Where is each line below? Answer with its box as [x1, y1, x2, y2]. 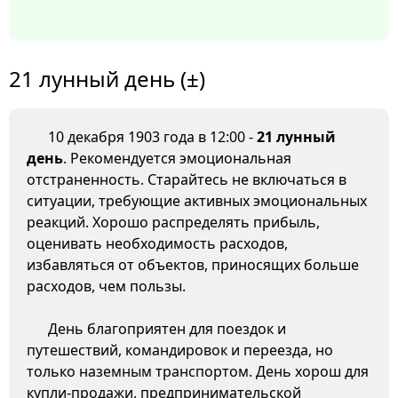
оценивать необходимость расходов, [27, 234, 288, 254]
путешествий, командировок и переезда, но [27, 340, 333, 361]
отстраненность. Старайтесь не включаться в [27, 170, 346, 190]
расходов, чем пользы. [27, 276, 186, 297]
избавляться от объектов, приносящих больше [27, 255, 359, 275]
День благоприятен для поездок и [48, 319, 286, 339]
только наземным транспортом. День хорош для [27, 362, 369, 382]
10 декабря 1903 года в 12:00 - [48, 127, 257, 147]
